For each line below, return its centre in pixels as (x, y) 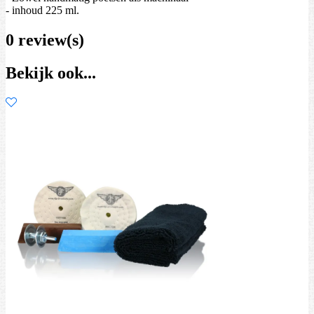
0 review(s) (45, 40)
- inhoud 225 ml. (42, 10)
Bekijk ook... (51, 73)
